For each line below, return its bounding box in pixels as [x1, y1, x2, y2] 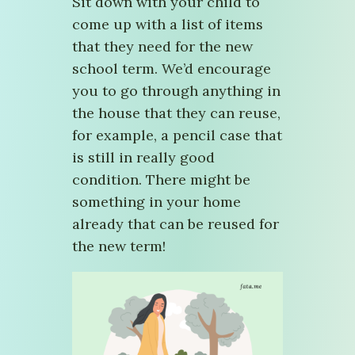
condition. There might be [72, 170, 250, 189]
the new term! [72, 237, 166, 255]
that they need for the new [72, 37, 253, 55]
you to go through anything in [72, 82, 281, 100]
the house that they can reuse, [72, 104, 281, 122]
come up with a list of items [72, 15, 263, 33]
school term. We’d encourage [72, 59, 271, 78]
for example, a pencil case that [72, 126, 282, 144]
